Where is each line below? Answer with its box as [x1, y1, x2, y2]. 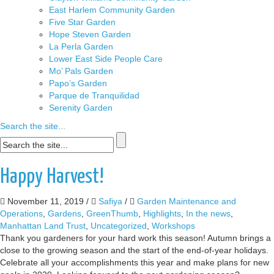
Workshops [152, 221, 195, 231]
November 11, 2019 [5, 196, 84, 207]
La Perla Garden [49, 42, 113, 52]
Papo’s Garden [49, 78, 107, 89]
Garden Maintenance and [137, 196, 236, 207]
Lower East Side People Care [49, 54, 163, 64]
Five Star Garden [49, 17, 116, 28]
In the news [186, 209, 231, 219]
